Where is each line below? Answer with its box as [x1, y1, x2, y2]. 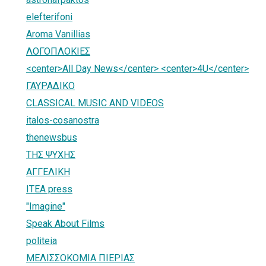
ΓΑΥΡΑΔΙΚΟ [26, 80, 75, 91]
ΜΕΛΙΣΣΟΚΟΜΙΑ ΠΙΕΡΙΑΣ [26, 252, 135, 264]
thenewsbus [26, 131, 77, 143]
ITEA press [26, 183, 72, 195]
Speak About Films [26, 217, 104, 229]
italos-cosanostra [26, 114, 99, 126]
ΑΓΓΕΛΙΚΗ [26, 166, 70, 178]
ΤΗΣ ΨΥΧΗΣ [26, 148, 75, 160]
